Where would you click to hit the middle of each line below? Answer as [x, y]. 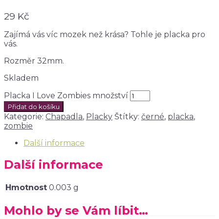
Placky [99, 116]
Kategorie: [25, 116]
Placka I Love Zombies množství [66, 95]
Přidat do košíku [34, 106]
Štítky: [128, 116]
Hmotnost [26, 187]
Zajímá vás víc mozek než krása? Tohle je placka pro [105, 34]
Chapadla [64, 116]
